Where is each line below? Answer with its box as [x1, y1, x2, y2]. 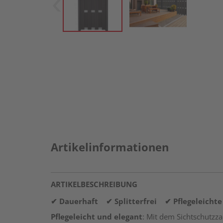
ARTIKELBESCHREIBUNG [51, 179, 137, 189]
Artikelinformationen [51, 139, 169, 154]
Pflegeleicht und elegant [51, 211, 142, 222]
